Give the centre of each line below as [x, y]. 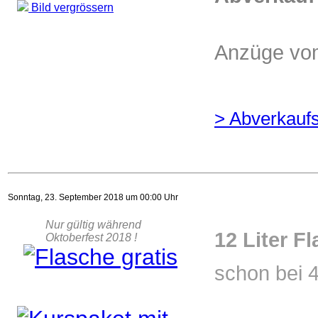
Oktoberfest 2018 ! [77, 237]
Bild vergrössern [71, 7]
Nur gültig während [79, 225]
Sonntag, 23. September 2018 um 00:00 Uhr [93, 197]
